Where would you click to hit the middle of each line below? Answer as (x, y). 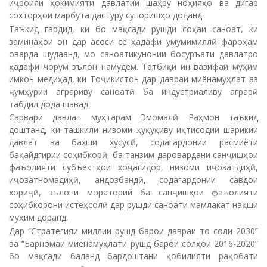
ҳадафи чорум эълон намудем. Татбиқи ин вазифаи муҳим (133, 66)
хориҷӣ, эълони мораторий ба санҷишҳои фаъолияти (133, 192)
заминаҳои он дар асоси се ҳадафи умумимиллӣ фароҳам (133, 41)
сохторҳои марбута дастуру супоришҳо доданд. (106, 15)
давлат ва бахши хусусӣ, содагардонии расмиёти (133, 142)
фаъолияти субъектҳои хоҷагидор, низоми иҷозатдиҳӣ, (133, 167)
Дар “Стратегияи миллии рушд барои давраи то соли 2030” (133, 231)
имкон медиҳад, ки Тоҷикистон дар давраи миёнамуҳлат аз (133, 79)
